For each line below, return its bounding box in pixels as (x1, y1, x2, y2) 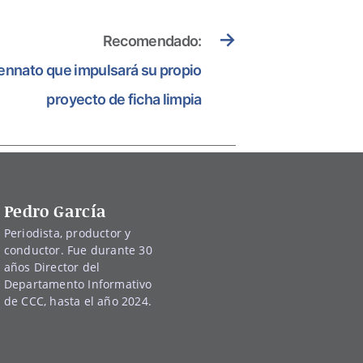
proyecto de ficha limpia (46, 90, 202, 108)
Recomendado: (102, 32, 202, 49)
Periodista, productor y (3, 224, 131, 241)
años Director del (3, 258, 100, 275)
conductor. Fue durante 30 (3, 241, 152, 258)
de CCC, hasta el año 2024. (3, 293, 152, 309)
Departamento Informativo (3, 275, 152, 292)
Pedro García (3, 199, 107, 222)
